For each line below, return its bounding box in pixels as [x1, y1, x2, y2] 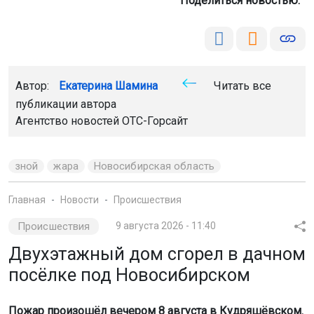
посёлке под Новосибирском [8, 264, 250, 285]
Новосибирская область [93, 159, 214, 172]
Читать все [211, 78, 271, 93]
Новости [60, 193, 99, 205]
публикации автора [15, 97, 116, 111]
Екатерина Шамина [59, 78, 158, 93]
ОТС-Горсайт [122, 114, 188, 128]
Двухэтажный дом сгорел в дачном [8, 243, 306, 264]
